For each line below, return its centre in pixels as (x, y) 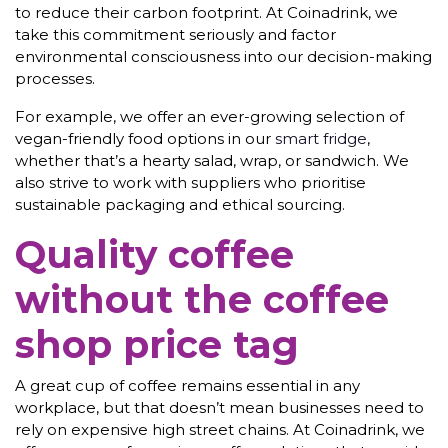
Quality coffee (154, 255)
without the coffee (202, 300)
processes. (55, 79)
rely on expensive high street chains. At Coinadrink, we (220, 430)
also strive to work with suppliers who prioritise (190, 183)
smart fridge (321, 139)
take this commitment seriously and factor (175, 35)
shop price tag (157, 345)
